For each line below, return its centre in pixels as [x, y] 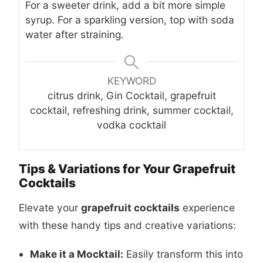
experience [207, 207]
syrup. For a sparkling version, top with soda [130, 20]
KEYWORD [131, 81]
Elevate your [50, 207]
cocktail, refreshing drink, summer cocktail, [131, 110]
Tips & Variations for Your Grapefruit [127, 169]
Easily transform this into [183, 254]
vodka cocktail [131, 125]
